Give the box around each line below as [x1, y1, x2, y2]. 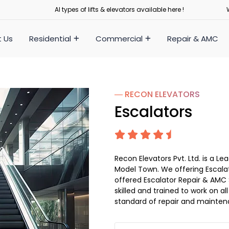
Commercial [95, 33, 143, 44]
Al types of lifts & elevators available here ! [55, 5, 184, 14]
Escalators [114, 101, 192, 123]
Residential [29, 33, 71, 44]
